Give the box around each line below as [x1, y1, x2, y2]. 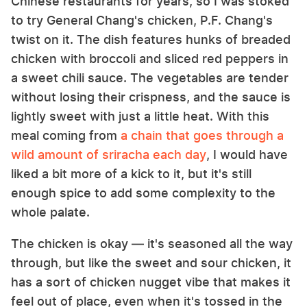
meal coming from [11, 127, 121, 143]
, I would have [206, 147, 288, 162]
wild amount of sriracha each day [11, 147, 206, 162]
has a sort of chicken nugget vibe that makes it [11, 274, 291, 289]
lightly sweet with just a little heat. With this [11, 108, 269, 123]
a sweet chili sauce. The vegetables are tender [11, 70, 288, 85]
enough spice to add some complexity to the [11, 185, 275, 200]
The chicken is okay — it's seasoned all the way [11, 236, 293, 251]
